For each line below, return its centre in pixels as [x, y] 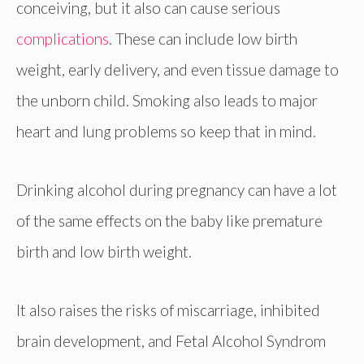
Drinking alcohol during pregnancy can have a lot [177, 189]
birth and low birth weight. [104, 251]
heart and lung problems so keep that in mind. [166, 131]
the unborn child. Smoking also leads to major [167, 100]
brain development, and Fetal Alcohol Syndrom [171, 341]
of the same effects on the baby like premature [169, 220]
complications [63, 38]
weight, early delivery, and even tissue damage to [178, 69]
